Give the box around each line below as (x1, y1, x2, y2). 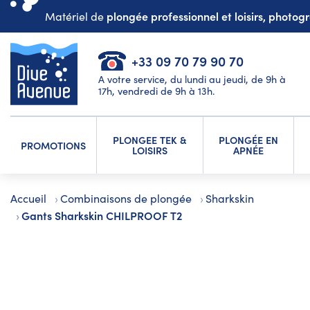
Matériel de (45, 9, 107, 24)
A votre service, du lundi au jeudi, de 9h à (98, 72, 286, 86)
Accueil (10, 191, 46, 206)
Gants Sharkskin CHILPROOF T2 (21, 208, 183, 224)
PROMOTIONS (21, 138, 86, 152)
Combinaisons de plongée (60, 191, 192, 206)
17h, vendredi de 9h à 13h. (98, 84, 215, 98)
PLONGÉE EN (218, 133, 278, 147)
